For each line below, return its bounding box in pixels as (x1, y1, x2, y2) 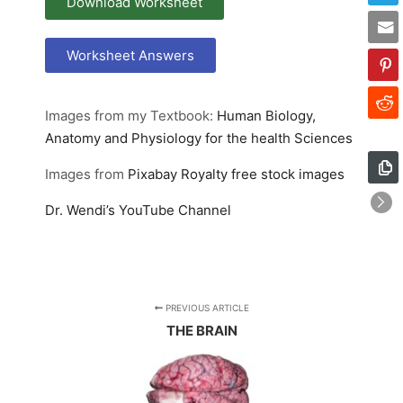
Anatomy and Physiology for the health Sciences (45, 130, 353, 147)
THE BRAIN (166, 322, 237, 339)
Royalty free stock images (177, 166, 345, 183)
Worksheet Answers (67, 47, 194, 64)
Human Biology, (217, 107, 316, 124)
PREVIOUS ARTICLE (162, 302, 249, 313)
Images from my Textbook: (45, 107, 217, 124)
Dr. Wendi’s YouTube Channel (45, 201, 231, 219)
